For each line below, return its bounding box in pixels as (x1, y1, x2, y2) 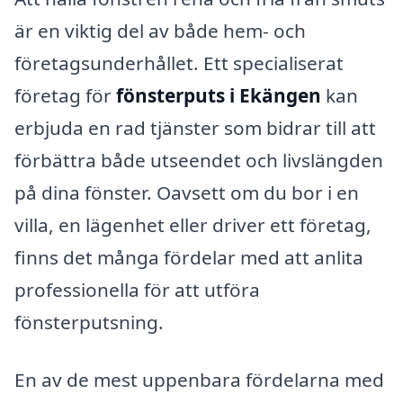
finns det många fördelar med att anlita (14, 244, 363, 270)
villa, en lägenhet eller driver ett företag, (14, 211, 372, 237)
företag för (14, 82, 116, 108)
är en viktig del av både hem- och (14, 17, 306, 43)
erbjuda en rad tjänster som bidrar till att (14, 114, 376, 140)
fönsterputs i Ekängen (116, 82, 321, 108)
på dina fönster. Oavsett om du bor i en (14, 179, 359, 205)
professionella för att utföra (14, 276, 260, 302)
